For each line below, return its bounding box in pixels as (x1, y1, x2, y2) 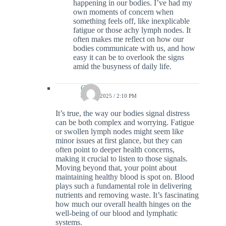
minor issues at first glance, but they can (55, 136, 182, 145)
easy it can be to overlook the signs (73, 53, 184, 62)
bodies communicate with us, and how (73, 44, 195, 53)
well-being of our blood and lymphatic (55, 209, 178, 218)
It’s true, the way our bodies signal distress (55, 109, 190, 118)
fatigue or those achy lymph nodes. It (73, 26, 191, 35)
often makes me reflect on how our (73, 35, 184, 44)
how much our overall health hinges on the (55, 200, 191, 209)
